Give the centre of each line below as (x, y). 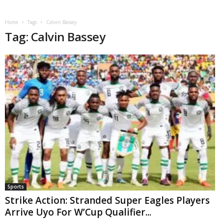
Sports (16, 186)
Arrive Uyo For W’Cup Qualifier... (78, 212)
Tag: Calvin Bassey (55, 37)
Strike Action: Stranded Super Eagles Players (107, 200)
